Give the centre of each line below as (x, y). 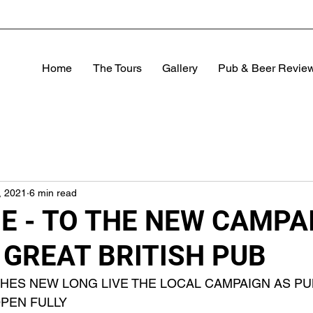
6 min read (53, 192)
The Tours (117, 68)
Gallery (180, 68)
